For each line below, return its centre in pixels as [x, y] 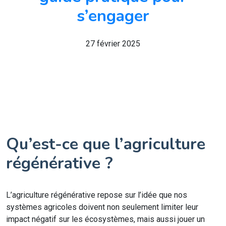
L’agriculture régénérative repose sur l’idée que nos [97, 195]
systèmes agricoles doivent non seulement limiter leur [102, 207]
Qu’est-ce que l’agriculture [106, 144]
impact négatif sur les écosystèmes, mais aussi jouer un [105, 219]
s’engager [113, 16]
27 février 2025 [113, 44]
